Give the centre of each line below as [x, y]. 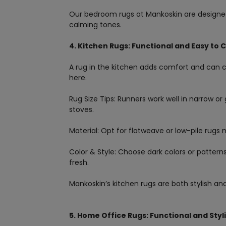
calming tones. [95, 25]
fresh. [79, 163]
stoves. [81, 110]
